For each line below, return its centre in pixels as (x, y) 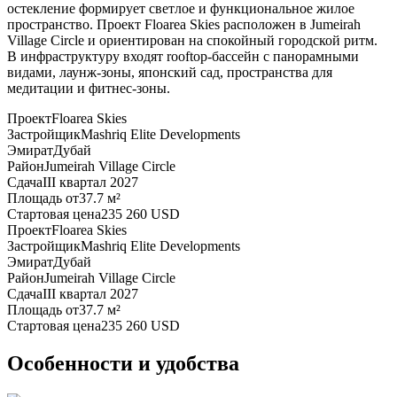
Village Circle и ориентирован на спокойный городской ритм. (192, 41)
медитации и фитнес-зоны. (89, 89)
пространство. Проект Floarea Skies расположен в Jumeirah (184, 25)
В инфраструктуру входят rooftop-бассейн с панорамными (183, 57)
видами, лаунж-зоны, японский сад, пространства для (170, 73)
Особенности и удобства (123, 364)
